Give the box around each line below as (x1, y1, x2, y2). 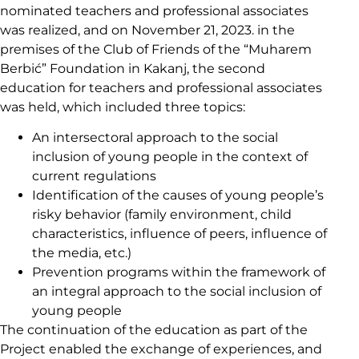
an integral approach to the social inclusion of (32, 284, 321, 300)
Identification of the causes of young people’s (32, 188, 324, 204)
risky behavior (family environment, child (32, 207, 292, 223)
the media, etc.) (32, 245, 131, 261)
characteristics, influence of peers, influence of (32, 226, 327, 242)
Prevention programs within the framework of (32, 264, 325, 280)
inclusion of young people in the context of (32, 149, 308, 165)
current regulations (32, 168, 156, 184)
